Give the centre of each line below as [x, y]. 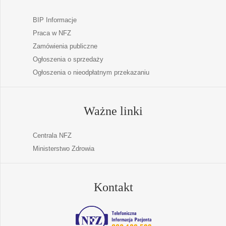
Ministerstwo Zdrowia [63, 149]
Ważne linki [113, 111]
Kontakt [113, 187]
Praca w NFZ [52, 33]
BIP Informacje [54, 20]
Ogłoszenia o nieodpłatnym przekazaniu [91, 72]
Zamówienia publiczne [65, 46]
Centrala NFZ [52, 136]
